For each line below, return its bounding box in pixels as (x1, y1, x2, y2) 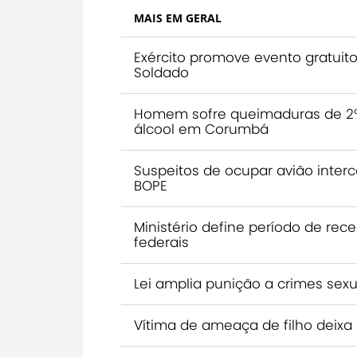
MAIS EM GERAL (134, 10, 222, 25)
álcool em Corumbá (134, 120, 269, 139)
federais (134, 233, 189, 252)
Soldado (134, 63, 189, 82)
